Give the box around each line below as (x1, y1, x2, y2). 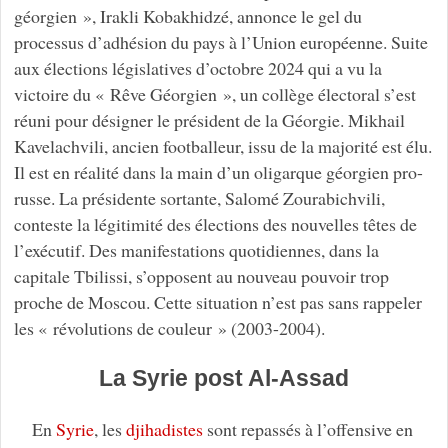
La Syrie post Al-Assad (99, 364, 349, 391)
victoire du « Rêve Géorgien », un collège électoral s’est (13, 81, 416, 106)
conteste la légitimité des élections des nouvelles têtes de (13, 211, 417, 236)
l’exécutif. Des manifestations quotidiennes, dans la (13, 237, 379, 262)
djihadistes (125, 416, 203, 441)
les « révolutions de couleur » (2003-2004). (13, 315, 325, 340)
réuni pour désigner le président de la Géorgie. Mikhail (13, 107, 405, 132)
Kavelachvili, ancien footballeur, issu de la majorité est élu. (13, 133, 432, 158)
